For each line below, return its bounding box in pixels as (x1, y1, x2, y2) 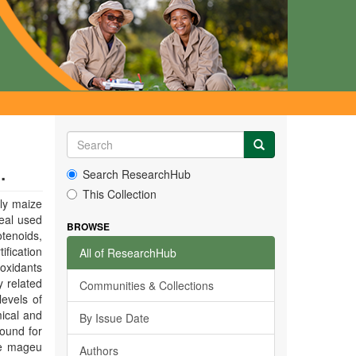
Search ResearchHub (82, 166, 191, 182)
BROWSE (66, 219, 110, 234)
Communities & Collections (79, 277, 214, 293)
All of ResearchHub (79, 245, 176, 261)
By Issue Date (79, 310, 149, 326)
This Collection (82, 186, 157, 202)
